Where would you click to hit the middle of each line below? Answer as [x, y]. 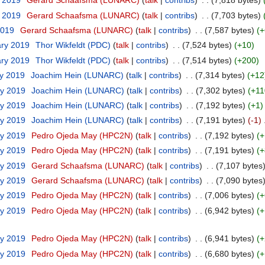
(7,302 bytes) [220, 90]
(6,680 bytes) [229, 253]
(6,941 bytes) [229, 239]
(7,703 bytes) [236, 15]
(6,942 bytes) [229, 210]
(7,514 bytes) [207, 60]
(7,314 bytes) [220, 75]
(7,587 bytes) [229, 30]
